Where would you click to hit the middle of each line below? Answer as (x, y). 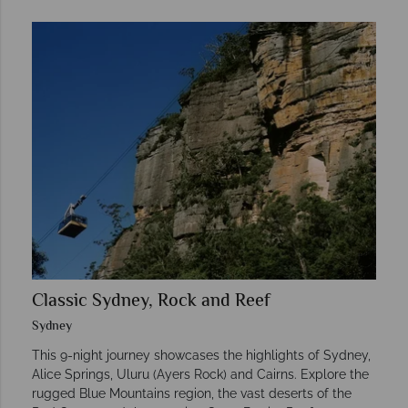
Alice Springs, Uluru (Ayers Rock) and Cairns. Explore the (200, 375)
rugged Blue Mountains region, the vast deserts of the (192, 394)
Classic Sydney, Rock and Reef (151, 302)
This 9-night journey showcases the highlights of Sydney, (201, 356)
